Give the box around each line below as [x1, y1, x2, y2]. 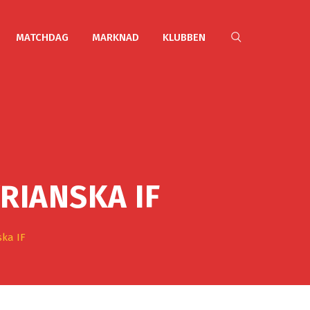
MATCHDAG [16, 31, 69, 44]
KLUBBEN [163, 31, 206, 44]
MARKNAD [92, 31, 139, 44]
